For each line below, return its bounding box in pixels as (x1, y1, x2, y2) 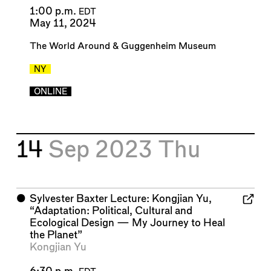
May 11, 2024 (29, 18, 96, 29)
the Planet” (29, 229, 82, 240)
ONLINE (33, 88, 67, 97)
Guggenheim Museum (120, 42, 216, 51)
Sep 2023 (48, 139, 158, 162)
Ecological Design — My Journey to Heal (29, 217, 225, 228)
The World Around (29, 42, 110, 51)
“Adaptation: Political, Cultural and (29, 205, 192, 216)
